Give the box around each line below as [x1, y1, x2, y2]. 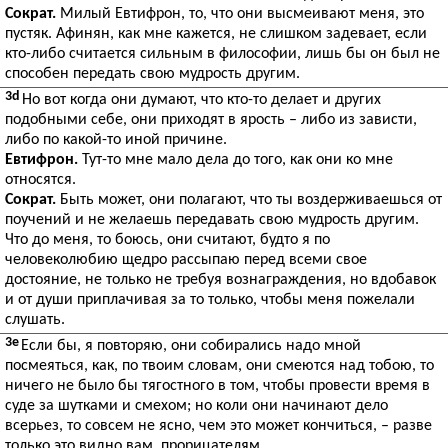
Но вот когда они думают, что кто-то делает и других [22, 92, 381, 108]
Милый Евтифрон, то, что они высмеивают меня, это [56, 6, 424, 22]
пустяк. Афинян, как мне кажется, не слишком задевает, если [5, 26, 427, 42]
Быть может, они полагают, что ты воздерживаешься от [56, 192, 442, 208]
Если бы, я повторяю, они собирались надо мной [21, 338, 361, 354]
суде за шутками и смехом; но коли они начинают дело [5, 398, 388, 414]
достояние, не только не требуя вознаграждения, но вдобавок [5, 272, 436, 288]
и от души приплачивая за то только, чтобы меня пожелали [5, 292, 415, 308]
